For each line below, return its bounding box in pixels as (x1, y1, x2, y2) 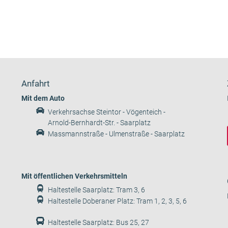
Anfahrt (21, 78, 50, 89)
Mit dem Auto (21, 94, 65, 103)
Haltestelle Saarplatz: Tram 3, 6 (48, 186, 146, 195)
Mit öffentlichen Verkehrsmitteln (21, 172, 128, 181)
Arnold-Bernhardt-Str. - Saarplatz (48, 119, 151, 128)
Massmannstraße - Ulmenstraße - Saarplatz (48, 130, 185, 139)
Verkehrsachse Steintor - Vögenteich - (48, 108, 166, 117)
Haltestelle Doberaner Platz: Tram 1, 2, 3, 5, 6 (48, 197, 187, 206)
